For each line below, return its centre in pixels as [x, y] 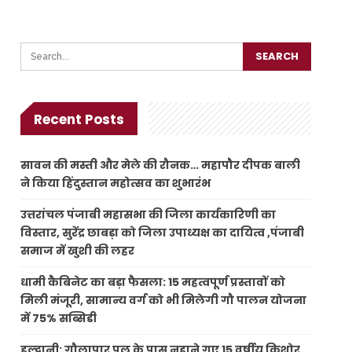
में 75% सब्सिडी [59, 318]
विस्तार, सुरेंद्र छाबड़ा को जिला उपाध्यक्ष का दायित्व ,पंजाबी [163, 232]
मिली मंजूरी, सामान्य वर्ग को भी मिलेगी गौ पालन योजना [164, 300]
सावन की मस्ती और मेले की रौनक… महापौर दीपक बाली [161, 165]
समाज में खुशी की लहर [78, 250]
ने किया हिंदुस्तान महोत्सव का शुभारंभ [116, 183]
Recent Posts [79, 119]
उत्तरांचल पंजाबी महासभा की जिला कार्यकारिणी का [148, 214]
